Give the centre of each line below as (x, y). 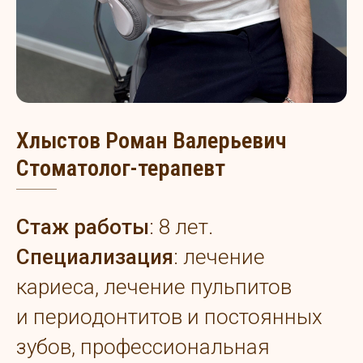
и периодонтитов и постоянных (169, 317)
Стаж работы (83, 227)
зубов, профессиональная (143, 347)
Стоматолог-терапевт (121, 169)
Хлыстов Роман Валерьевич (154, 141)
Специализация (95, 257)
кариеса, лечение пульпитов (154, 287)
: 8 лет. (181, 227)
